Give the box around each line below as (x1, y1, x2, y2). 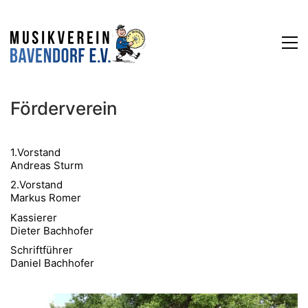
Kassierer (10, 210, 57, 224)
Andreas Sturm (10, 158, 83, 172)
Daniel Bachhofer (10, 256, 94, 269)
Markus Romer (10, 191, 81, 204)
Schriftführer (10, 243, 73, 256)
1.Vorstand (10, 145, 60, 159)
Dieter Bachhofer (10, 223, 93, 237)
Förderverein (10, 97, 118, 119)
